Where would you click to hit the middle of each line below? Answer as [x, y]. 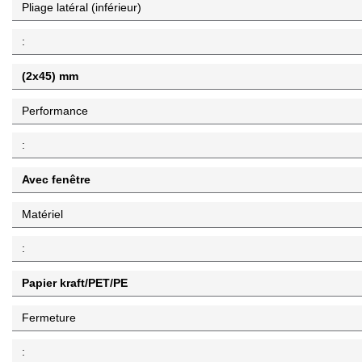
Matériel [42, 214]
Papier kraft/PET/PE [75, 282]
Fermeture [49, 317]
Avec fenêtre [56, 179]
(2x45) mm [50, 76]
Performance [55, 110]
